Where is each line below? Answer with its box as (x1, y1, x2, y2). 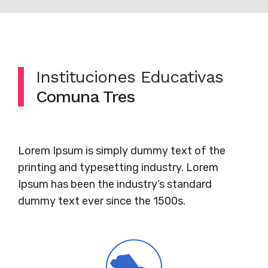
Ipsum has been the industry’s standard (18, 178, 212, 191)
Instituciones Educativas (36, 67, 223, 87)
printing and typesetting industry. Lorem (18, 161, 218, 174)
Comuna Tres (36, 87, 135, 106)
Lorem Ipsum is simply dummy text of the (18, 144, 226, 157)
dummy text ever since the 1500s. (18, 194, 185, 208)
